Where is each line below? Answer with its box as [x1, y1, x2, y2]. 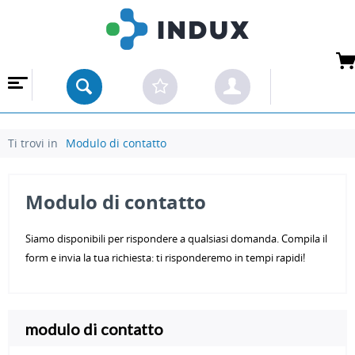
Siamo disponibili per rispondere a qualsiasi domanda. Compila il [25, 231, 327, 246]
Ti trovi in [8, 135, 58, 151]
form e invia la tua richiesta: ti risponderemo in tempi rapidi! [25, 250, 305, 265]
